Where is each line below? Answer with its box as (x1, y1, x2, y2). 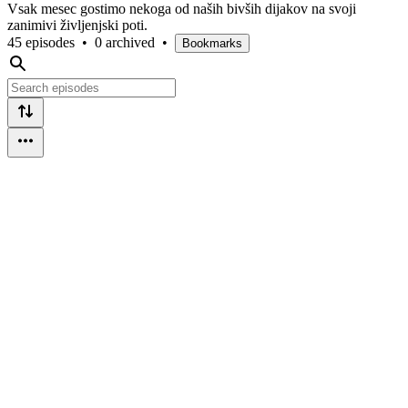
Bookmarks (182, 36, 242, 50)
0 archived (95, 34, 155, 50)
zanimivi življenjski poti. (7, 16, 148, 33)
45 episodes (7, 34, 75, 50)
